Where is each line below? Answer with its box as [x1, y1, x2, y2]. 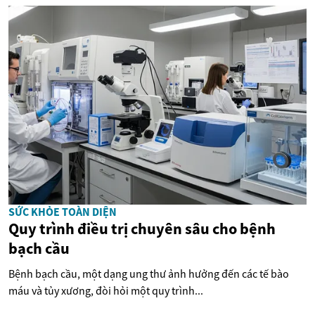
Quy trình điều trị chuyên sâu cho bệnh [8, 218, 276, 238]
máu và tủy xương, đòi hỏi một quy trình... [8, 283, 203, 297]
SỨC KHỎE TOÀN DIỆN [8, 204, 117, 219]
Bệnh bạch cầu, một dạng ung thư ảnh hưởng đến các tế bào [8, 266, 289, 281]
